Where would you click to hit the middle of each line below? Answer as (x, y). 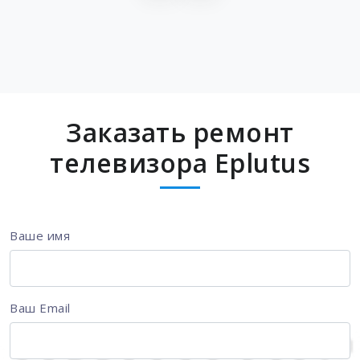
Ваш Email (40, 308)
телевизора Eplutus (180, 163)
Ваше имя (40, 236)
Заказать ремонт (180, 133)
